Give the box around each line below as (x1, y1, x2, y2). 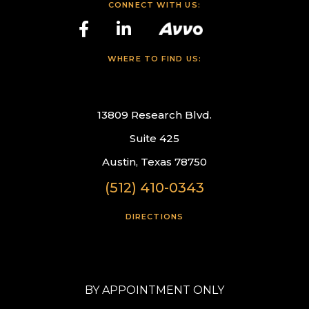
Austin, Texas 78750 (101, 155, 207, 169)
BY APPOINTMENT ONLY (84, 283, 224, 297)
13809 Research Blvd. (97, 108, 212, 122)
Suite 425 (129, 132, 179, 146)
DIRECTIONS (125, 212, 183, 222)
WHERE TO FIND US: (108, 54, 201, 64)
